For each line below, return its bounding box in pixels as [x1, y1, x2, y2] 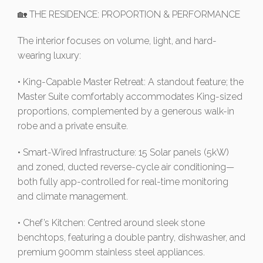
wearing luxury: [18, 50, 81, 62]
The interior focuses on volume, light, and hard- [18, 35, 217, 47]
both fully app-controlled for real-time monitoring [18, 176, 228, 188]
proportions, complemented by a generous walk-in [18, 106, 234, 117]
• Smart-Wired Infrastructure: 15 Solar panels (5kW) [18, 147, 229, 159]
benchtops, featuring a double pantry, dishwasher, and [18, 232, 245, 244]
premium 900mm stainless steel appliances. [18, 247, 205, 258]
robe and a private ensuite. [18, 120, 128, 132]
